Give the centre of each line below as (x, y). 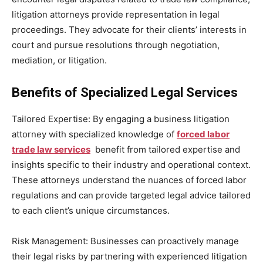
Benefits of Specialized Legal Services (125, 92)
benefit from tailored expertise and (165, 149)
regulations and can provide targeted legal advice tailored (131, 195)
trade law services (51, 149)
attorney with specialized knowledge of (94, 134)
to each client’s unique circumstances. (91, 210)
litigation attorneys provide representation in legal (116, 14)
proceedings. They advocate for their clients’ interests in (129, 29)
